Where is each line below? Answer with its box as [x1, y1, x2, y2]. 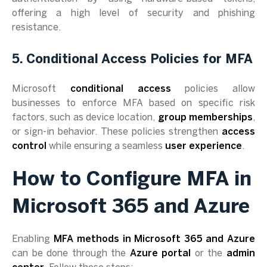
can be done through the [12, 249, 130, 258]
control [12, 142, 46, 151]
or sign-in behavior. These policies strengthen [12, 128, 222, 136]
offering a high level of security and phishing [12, 9, 255, 18]
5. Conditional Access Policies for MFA [12, 54, 253, 66]
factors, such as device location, [12, 113, 158, 122]
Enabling [12, 235, 54, 244]
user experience [165, 142, 242, 151]
